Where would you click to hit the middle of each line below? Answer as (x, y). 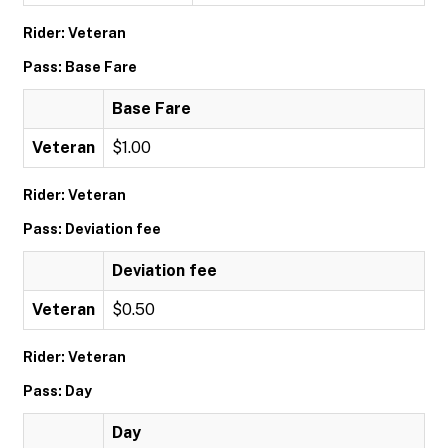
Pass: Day (57, 391)
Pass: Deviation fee (92, 229)
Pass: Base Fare (80, 67)
